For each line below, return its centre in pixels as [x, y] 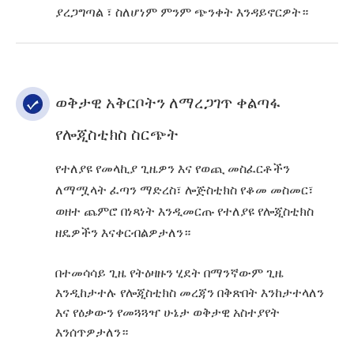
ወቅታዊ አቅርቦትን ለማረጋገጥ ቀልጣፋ [168, 103]
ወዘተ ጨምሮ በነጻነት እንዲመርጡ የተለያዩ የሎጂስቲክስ [185, 212]
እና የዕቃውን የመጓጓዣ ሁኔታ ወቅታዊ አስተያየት [168, 313]
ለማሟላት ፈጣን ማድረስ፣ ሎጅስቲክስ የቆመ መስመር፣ [185, 190]
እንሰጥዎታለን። [92, 333]
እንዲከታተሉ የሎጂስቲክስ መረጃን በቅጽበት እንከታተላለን [190, 293]
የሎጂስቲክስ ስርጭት [117, 135]
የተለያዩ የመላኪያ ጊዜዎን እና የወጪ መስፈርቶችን [173, 169]
